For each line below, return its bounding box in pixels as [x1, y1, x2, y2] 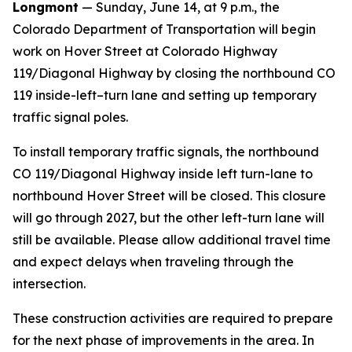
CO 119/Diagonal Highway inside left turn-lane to [13, 166, 313, 181]
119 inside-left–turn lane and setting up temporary [13, 87, 317, 103]
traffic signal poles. [13, 109, 128, 125]
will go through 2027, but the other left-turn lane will [13, 210, 324, 225]
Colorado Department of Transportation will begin [13, 21, 316, 37]
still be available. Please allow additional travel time [13, 232, 331, 247]
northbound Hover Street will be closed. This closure [13, 188, 326, 203]
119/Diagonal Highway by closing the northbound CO [13, 65, 335, 81]
